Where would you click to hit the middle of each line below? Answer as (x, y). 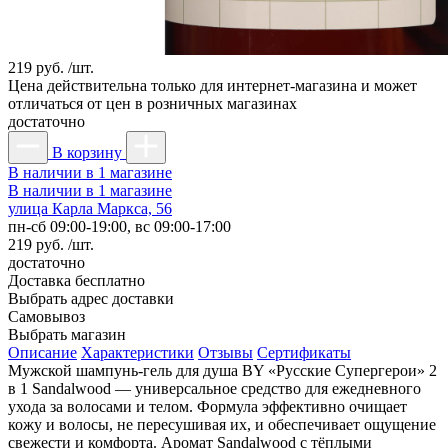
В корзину (87, 152)
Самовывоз (46, 316)
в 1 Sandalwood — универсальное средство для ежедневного (214, 388)
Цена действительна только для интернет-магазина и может (212, 85)
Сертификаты (304, 352)
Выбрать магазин (67, 334)
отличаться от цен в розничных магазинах (152, 103)
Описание (42, 352)
